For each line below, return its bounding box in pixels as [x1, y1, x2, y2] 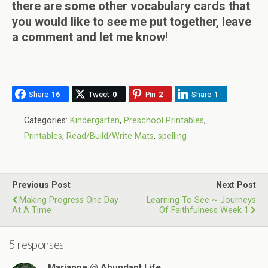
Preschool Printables [124, 115, 204, 126]
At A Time [12, 205, 51, 216]
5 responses [9, 237, 64, 251]
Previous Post [12, 180, 71, 191]
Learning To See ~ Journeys [147, 195, 256, 206]
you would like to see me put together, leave [12, 14, 251, 29]
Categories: [24, 115, 70, 126]
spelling [158, 131, 187, 142]
